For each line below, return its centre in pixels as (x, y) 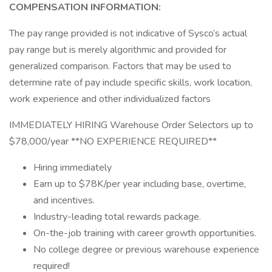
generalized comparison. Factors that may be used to (120, 66)
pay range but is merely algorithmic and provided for (118, 50)
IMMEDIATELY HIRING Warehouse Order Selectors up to (131, 125)
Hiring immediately (73, 168)
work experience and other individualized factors (110, 99)
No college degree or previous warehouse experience (146, 250)
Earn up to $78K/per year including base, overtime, (140, 184)
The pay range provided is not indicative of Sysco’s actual (128, 33)
